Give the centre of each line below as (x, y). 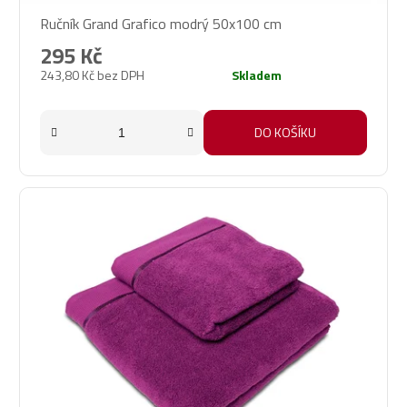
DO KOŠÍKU (285, 133)
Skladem (257, 75)
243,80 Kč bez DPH (92, 75)
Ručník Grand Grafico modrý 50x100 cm (161, 24)
